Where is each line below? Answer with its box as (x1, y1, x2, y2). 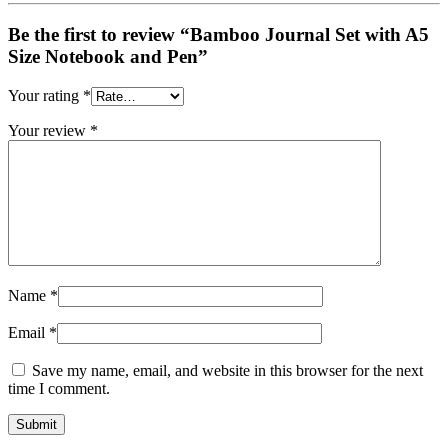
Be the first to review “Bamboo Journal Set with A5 (8, 23, 429, 45)
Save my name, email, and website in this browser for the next (32, 361, 423, 379)
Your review (8, 121, 90, 139)
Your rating (8, 86, 83, 104)
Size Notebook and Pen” (8, 45, 208, 67)
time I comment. (8, 379, 110, 397)
